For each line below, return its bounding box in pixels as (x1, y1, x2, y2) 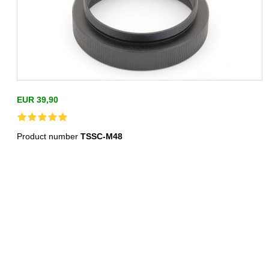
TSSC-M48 (80, 131, 123, 142)
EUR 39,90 (17, 95, 59, 105)
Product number (17, 131, 81, 142)
